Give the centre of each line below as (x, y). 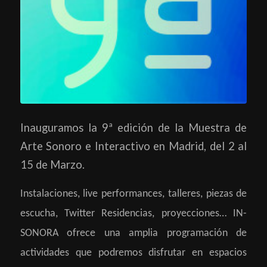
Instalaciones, (52, 194)
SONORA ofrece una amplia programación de (133, 233)
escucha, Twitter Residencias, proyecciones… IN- (133, 213)
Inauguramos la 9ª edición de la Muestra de (133, 128)
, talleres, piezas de (205, 194)
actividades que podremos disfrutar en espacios (133, 253)
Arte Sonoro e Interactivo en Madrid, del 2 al (133, 146)
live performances (123, 194)
